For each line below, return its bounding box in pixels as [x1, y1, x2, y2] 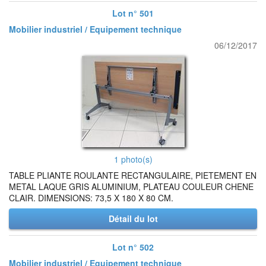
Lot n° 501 [112, 7, 154, 19]
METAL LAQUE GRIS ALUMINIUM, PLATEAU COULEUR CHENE [9, 180, 254, 192]
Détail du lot [108, 213, 158, 224]
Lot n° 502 [112, 241, 154, 253]
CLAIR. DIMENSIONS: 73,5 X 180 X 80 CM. [9, 192, 173, 204]
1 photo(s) [113, 153, 153, 165]
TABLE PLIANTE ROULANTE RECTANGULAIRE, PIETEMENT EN [9, 169, 256, 181]
